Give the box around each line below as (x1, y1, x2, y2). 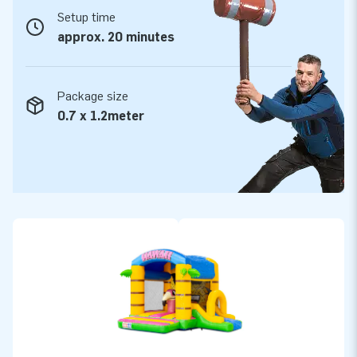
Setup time (57, 9, 116, 25)
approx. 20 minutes (57, 29, 175, 45)
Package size (57, 88, 128, 104)
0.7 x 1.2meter (57, 108, 144, 124)
